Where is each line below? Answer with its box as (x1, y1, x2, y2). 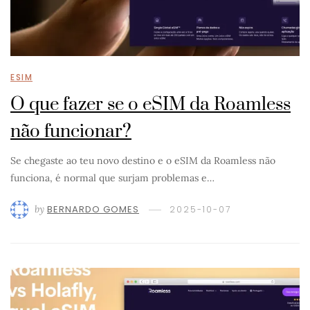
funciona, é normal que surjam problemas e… (10, 172, 215, 184)
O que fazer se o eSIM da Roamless (10, 93, 291, 116)
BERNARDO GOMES (47, 203, 139, 217)
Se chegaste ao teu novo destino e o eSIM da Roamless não (10, 154, 275, 167)
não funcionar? (10, 120, 131, 143)
